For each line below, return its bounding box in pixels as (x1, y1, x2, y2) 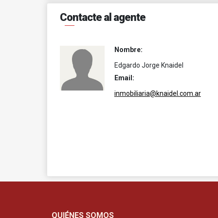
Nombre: (114, 46, 143, 54)
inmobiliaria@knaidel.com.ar (114, 90, 201, 97)
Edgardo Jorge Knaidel (114, 61, 183, 69)
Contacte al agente (60, 11, 145, 23)
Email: (114, 74, 134, 82)
